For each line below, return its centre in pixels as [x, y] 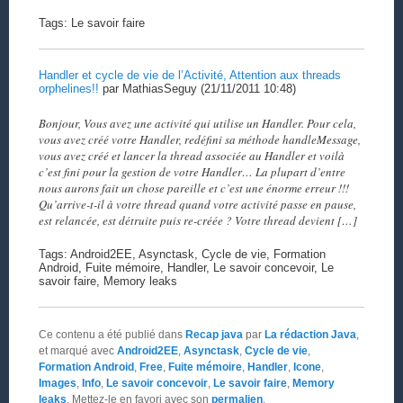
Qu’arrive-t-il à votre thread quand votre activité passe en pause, [197, 204]
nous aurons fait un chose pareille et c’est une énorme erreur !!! [193, 188]
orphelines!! [68, 89]
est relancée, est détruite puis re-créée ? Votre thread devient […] [197, 220]
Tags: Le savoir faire [91, 23]
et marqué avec [77, 350]
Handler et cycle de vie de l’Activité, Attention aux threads [189, 76]
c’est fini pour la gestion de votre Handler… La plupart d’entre [192, 171]
